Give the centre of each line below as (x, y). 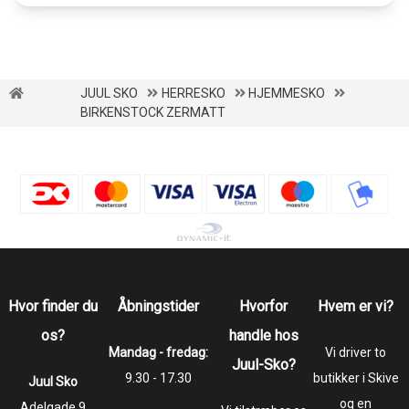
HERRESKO (193, 93)
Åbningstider (159, 306)
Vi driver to (356, 352)
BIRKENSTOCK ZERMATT (153, 112)
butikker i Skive (356, 378)
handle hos (263, 335)
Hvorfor (264, 306)
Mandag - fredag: (159, 352)
